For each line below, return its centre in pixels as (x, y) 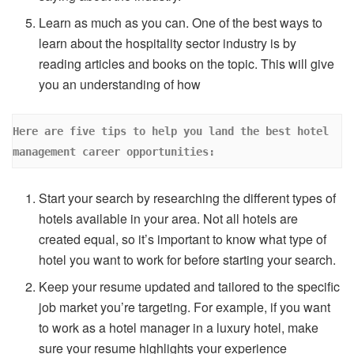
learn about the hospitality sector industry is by (168, 43)
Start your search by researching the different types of (188, 198)
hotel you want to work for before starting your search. (188, 259)
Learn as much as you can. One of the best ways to (181, 23)
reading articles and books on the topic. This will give (187, 64)
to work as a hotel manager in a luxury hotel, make (179, 327)
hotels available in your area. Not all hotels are (169, 218)
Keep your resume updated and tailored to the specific (190, 286)
